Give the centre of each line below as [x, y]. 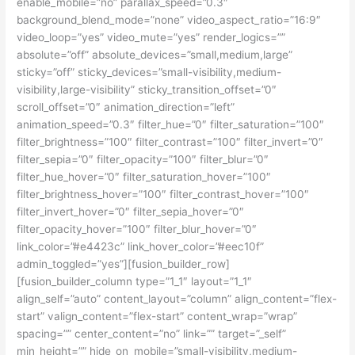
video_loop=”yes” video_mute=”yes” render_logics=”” [151, 37]
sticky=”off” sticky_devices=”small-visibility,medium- [149, 72]
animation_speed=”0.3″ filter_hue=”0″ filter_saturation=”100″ [171, 124]
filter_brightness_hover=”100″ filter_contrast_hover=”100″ [163, 194]
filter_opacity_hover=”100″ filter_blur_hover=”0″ [137, 229]
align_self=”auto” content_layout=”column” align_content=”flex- [177, 298]
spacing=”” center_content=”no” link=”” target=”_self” [152, 333]
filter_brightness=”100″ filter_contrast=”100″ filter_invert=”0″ [170, 141]
